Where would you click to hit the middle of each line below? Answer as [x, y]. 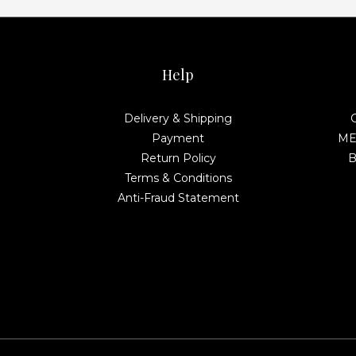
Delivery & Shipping [178, 118]
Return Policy [178, 158]
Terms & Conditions [178, 178]
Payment [178, 138]
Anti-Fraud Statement [178, 198]
